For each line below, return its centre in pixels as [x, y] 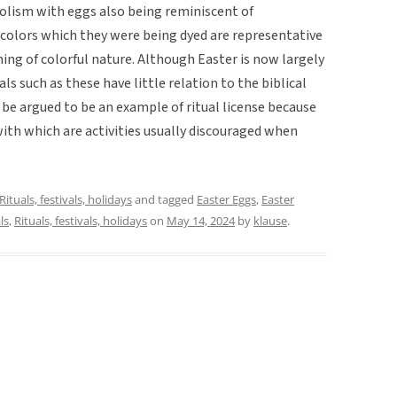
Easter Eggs [226, 199]
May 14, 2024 [201, 220]
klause [270, 220]
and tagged [164, 199]
